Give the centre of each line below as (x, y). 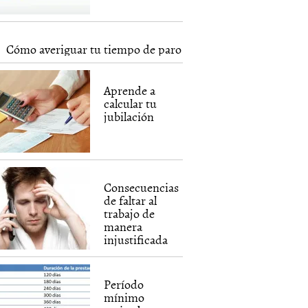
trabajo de (130, 213)
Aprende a (130, 90)
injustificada (136, 240)
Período (124, 284)
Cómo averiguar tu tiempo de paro (94, 49)
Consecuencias (142, 187)
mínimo (124, 297)
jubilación (129, 117)
